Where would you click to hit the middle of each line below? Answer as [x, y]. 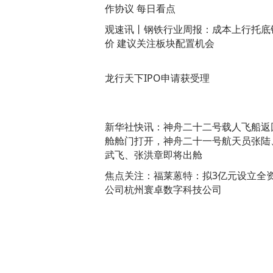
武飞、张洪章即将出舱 [154, 154]
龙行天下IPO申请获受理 [157, 78]
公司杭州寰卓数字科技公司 [163, 189]
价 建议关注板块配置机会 [160, 43]
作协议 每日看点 [140, 8]
